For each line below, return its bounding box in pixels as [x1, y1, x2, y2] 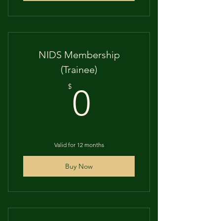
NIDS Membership [38, 49, 120, 61]
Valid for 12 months [54, 141, 104, 148]
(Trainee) [61, 64, 97, 75]
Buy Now [65, 161, 93, 171]
